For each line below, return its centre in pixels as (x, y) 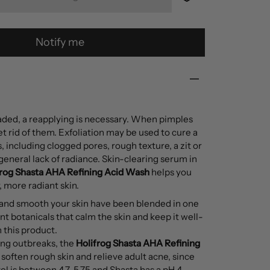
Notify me (60, 42)
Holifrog (93, 243)
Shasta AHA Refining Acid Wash (82, 172)
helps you (170, 172)
